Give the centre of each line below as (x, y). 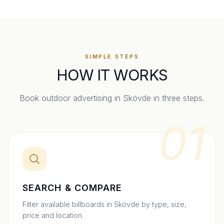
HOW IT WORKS (112, 75)
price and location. (53, 215)
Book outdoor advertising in (71, 98)
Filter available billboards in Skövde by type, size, (104, 204)
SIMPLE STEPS (112, 56)
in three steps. (178, 98)
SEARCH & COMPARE (72, 187)
